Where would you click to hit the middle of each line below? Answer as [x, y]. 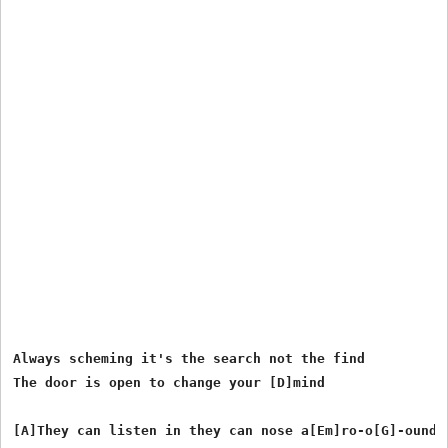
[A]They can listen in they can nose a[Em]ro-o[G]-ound [225, 430]
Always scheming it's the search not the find [189, 358]
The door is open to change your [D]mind [169, 382]
